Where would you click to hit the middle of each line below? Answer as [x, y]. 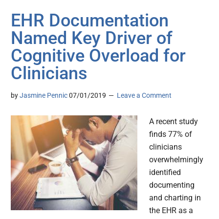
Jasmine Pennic [44, 96]
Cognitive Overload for [99, 56]
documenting [172, 185]
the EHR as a [171, 211]
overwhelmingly [176, 160]
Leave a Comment [144, 96]
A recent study [174, 122]
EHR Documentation [90, 21]
